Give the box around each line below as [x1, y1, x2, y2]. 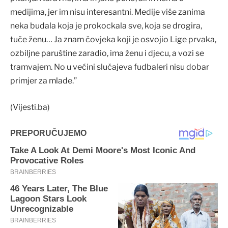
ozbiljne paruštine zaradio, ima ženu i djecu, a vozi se [10, 48, 204, 59]
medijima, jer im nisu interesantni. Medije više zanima [10, 7, 205, 17]
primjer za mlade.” [10, 76, 77, 86]
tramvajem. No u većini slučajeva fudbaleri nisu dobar [10, 62, 209, 72]
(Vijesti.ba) [10, 102, 50, 112]
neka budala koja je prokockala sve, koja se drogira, [10, 21, 202, 31]
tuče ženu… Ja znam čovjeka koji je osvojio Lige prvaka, [10, 35, 216, 45]
